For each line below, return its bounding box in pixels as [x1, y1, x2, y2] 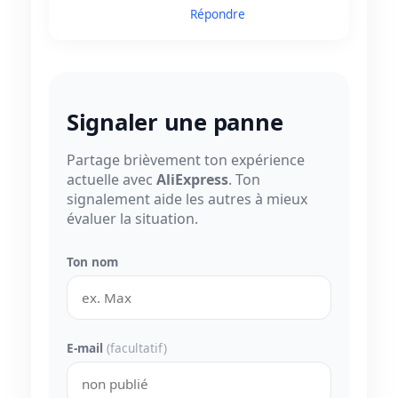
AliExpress [156, 170, 228, 190]
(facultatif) [107, 339, 167, 357]
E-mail [67, 339, 107, 357]
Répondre [190, 5, 245, 23]
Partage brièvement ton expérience [67, 150, 305, 171]
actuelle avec [67, 170, 156, 190]
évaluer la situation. [67, 209, 198, 229]
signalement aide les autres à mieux [67, 189, 307, 210]
